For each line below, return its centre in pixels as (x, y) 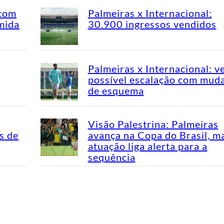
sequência (111, 157)
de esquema (116, 91)
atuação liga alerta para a (147, 146)
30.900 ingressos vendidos (152, 24)
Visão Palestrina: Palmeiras (153, 124)
